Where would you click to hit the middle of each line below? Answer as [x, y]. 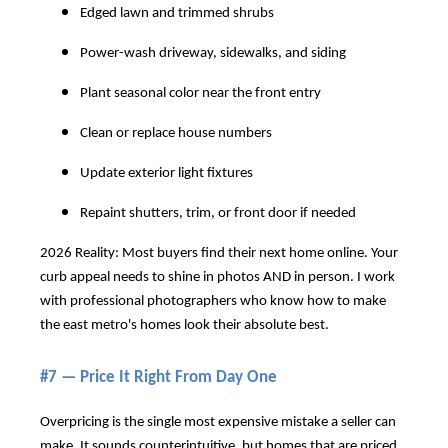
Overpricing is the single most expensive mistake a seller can [218, 422]
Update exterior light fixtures [166, 173]
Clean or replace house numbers [176, 133]
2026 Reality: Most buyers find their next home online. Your [219, 253]
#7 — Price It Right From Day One [158, 377]
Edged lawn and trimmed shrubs [177, 13]
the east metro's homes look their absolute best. [184, 325]
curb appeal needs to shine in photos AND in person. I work [217, 277]
